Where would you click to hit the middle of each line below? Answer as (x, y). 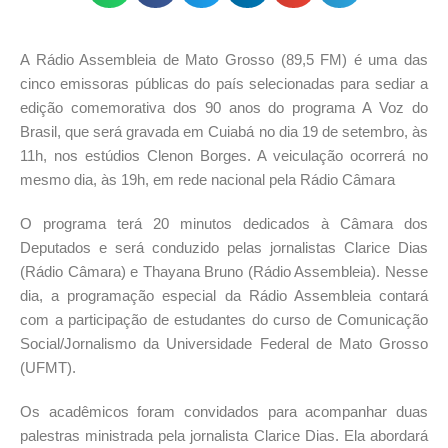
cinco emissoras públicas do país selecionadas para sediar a (224, 84)
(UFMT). (48, 368)
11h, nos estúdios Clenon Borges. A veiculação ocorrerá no (224, 156)
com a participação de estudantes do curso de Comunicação (224, 320)
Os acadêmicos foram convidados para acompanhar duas (224, 412)
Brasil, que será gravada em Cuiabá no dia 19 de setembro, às (224, 132)
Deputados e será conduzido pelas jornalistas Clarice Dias (224, 248)
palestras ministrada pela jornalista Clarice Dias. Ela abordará (224, 436)
